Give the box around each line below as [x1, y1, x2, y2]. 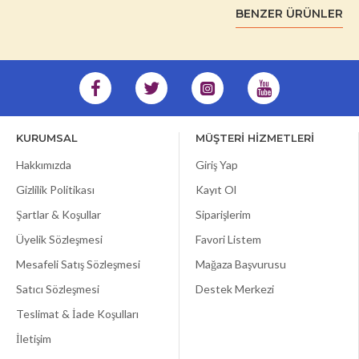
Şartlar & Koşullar [16, 208, 101, 222]
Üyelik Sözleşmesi [16, 232, 103, 247]
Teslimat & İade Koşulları [16, 307, 139, 321]
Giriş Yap [196, 158, 238, 172]
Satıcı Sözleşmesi [16, 282, 99, 296]
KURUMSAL [16, 131, 78, 145]
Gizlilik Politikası [16, 183, 95, 197]
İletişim [16, 332, 51, 346]
